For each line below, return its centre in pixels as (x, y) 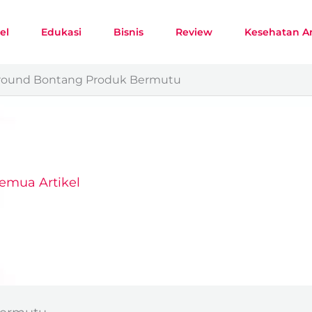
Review (194, 32)
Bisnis (128, 32)
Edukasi (61, 32)
